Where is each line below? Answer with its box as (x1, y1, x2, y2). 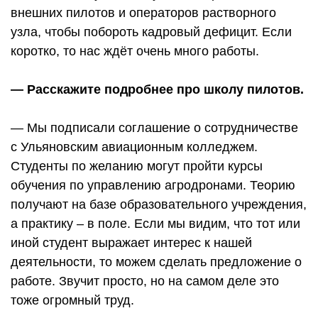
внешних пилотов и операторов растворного (11, 6, 276, 21)
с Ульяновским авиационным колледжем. (11, 140, 258, 155)
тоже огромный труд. (11, 293, 134, 308)
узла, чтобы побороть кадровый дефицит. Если (11, 25, 292, 40)
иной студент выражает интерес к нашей (11, 236, 252, 251)
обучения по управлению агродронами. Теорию (11, 178, 295, 193)
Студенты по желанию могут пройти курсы (11, 159, 263, 174)
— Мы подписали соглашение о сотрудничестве (11, 121, 298, 136)
